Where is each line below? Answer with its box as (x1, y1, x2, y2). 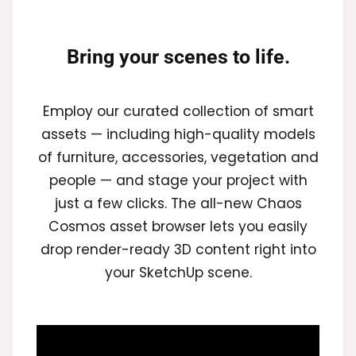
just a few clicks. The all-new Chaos (54, 193, 302, 213)
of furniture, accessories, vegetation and (37, 147, 319, 167)
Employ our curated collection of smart (42, 101, 314, 121)
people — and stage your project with (48, 170, 308, 190)
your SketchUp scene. (104, 262, 252, 282)
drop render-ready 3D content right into (40, 239, 316, 259)
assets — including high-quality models (41, 124, 315, 144)
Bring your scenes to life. (66, 45, 290, 69)
